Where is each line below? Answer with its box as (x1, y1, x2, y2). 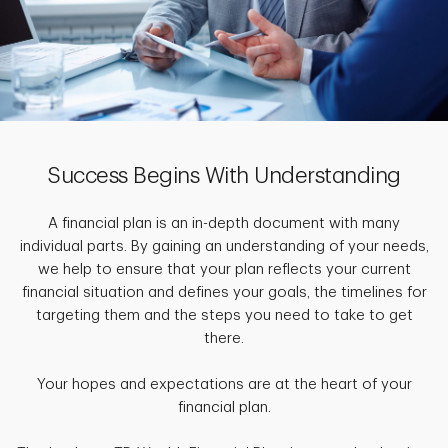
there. (204, 330, 244, 346)
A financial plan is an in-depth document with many (48, 215, 400, 231)
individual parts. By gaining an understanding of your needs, (19, 238, 429, 254)
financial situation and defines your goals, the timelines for (21, 284, 427, 300)
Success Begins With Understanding (47, 164, 401, 187)
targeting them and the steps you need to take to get (35, 307, 413, 323)
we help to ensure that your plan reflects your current (37, 261, 411, 277)
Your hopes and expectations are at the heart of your (36, 376, 412, 392)
